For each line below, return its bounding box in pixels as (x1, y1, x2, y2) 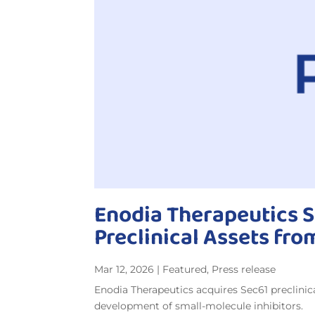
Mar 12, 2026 (94, 262, 155, 276)
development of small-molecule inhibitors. (94, 299, 304, 312)
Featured (162, 262, 207, 276)
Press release (212, 262, 276, 276)
